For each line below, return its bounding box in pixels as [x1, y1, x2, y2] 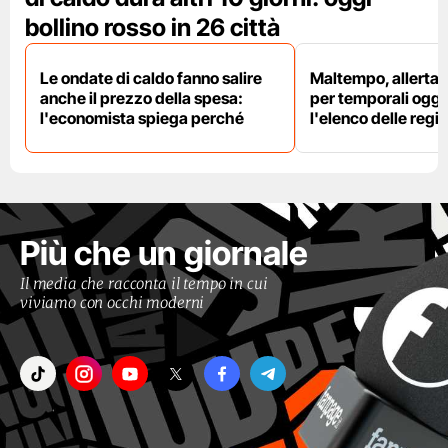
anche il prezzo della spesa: [40, 88, 243, 109]
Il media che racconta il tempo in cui [20, 274, 268, 294]
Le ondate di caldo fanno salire [40, 68, 262, 89]
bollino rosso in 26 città [25, 13, 280, 43]
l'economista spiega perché [40, 108, 244, 129]
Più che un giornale [20, 233, 308, 274]
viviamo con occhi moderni [20, 293, 205, 313]
